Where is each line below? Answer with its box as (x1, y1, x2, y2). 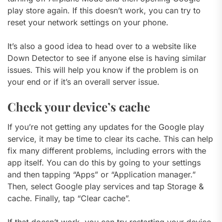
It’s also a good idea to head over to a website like (7, 41, 196, 51)
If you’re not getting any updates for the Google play (7, 121, 204, 132)
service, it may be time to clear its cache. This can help (7, 133, 213, 144)
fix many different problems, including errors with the (7, 145, 206, 156)
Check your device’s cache (7, 98, 150, 114)
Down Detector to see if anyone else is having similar (7, 53, 206, 63)
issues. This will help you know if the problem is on (7, 64, 198, 75)
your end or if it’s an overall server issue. (7, 76, 160, 87)
